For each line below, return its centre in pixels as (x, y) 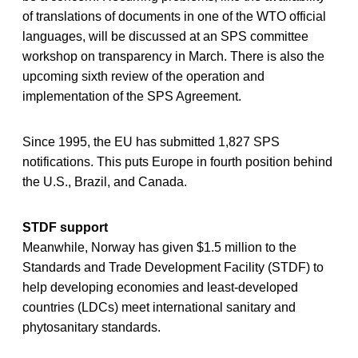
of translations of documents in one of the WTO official (174, 16)
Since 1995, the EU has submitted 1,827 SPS (151, 141)
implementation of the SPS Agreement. (132, 96)
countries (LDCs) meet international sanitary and (159, 307)
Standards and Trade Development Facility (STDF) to (173, 267)
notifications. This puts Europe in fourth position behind (177, 161)
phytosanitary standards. (91, 327)
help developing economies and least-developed (160, 287)
